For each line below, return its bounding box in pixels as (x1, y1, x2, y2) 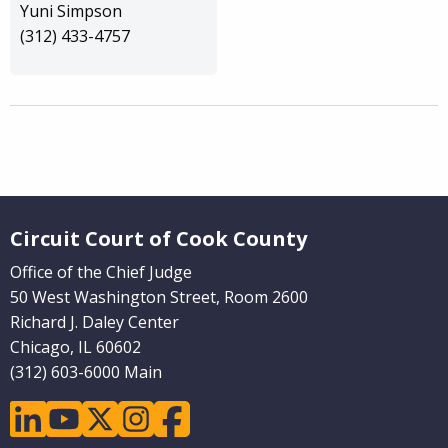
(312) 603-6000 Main (10, 361, 162, 383)
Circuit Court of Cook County (10, 225, 307, 252)
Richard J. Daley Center (10, 311, 179, 333)
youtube (46, 402, 109, 424)
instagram (118, 402, 195, 424)
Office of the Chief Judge (10, 261, 192, 283)
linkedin (10, 402, 69, 424)
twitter (82, 402, 132, 424)
